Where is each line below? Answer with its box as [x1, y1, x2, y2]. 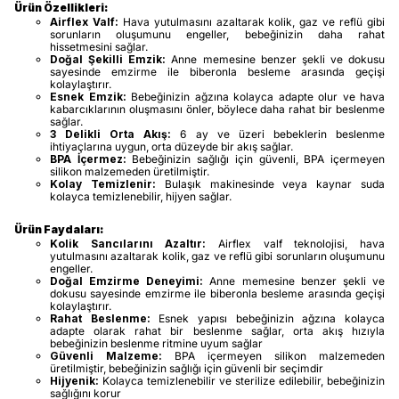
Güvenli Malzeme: [50, 348, 162, 362]
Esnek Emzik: [50, 89, 126, 103]
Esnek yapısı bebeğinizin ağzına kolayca [150, 311, 386, 325]
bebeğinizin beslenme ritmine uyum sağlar [50, 336, 263, 350]
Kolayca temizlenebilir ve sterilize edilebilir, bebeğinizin [99, 373, 385, 387]
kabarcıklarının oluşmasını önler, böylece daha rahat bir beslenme [50, 102, 385, 116]
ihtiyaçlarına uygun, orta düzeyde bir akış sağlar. [50, 139, 293, 153]
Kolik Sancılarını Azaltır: [50, 236, 207, 250]
